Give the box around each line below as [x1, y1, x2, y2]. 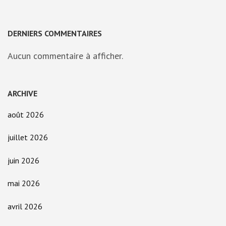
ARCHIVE [8, 88, 37, 98]
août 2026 [8, 109, 44, 120]
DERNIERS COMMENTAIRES [8, 28, 102, 38]
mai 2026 [8, 178, 40, 189]
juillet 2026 [8, 132, 48, 143]
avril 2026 [8, 201, 42, 211]
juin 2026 [8, 155, 39, 165]
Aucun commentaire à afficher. [8, 49, 123, 62]
